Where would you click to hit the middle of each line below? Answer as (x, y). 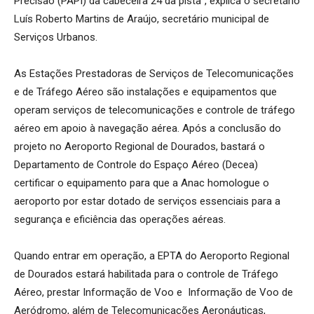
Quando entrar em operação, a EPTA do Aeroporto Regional (152, 255)
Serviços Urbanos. (56, 37)
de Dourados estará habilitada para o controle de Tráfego (146, 274)
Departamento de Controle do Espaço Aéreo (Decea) (136, 164)
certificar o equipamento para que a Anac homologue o (142, 183)
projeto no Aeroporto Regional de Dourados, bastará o (139, 146)
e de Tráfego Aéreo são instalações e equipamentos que (145, 91)
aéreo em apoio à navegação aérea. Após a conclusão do (148, 128)
